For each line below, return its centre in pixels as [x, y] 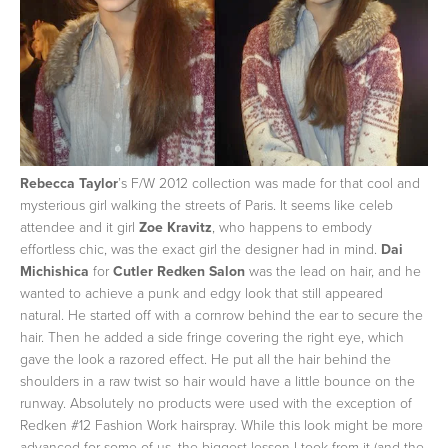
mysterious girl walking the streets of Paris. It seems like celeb [206, 204]
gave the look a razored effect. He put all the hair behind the [205, 358]
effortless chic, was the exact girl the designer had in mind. [198, 248]
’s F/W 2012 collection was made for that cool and [269, 182]
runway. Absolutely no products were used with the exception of [216, 402]
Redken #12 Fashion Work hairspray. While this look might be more [221, 424]
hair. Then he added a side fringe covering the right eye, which [212, 336]
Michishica [54, 271]
